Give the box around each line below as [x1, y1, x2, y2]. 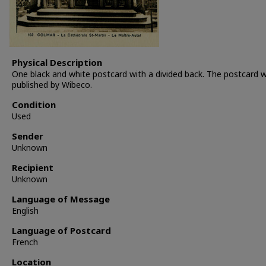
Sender [12, 130, 43, 142]
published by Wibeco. [12, 79, 92, 91]
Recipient [12, 161, 53, 174]
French [12, 236, 38, 248]
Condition [12, 99, 56, 111]
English [12, 205, 39, 217]
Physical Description [12, 56, 102, 69]
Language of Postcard [12, 224, 111, 237]
